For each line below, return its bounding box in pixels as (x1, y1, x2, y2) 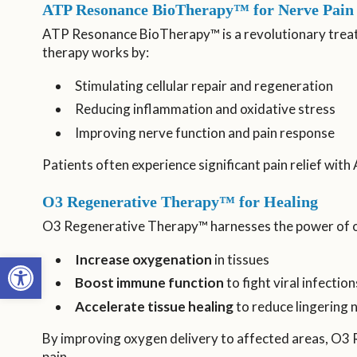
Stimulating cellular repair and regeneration (74, 76, 333, 94)
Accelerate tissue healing (74, 298, 233, 316)
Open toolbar (7, 249, 88, 280)
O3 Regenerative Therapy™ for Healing (41, 193, 318, 211)
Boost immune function (74, 274, 224, 292)
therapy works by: (41, 43, 149, 61)
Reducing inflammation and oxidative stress (74, 100, 335, 118)
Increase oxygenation (74, 250, 212, 268)
